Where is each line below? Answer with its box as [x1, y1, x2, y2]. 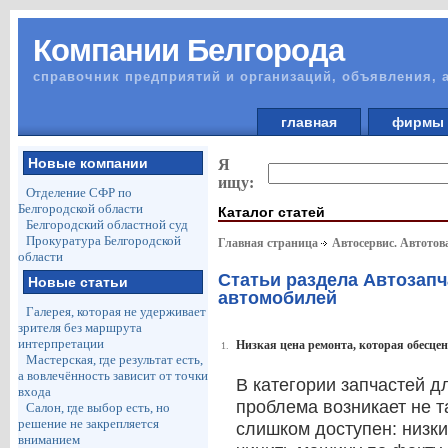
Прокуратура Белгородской [25, 233, 181, 248]
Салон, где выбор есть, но [25, 400, 170, 415]
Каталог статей [217, 203, 325, 220]
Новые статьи [27, 274, 128, 290]
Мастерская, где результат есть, [25, 352, 203, 367]
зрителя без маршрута [17, 320, 142, 335]
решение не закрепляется [17, 416, 159, 431]
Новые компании [27, 155, 148, 171]
